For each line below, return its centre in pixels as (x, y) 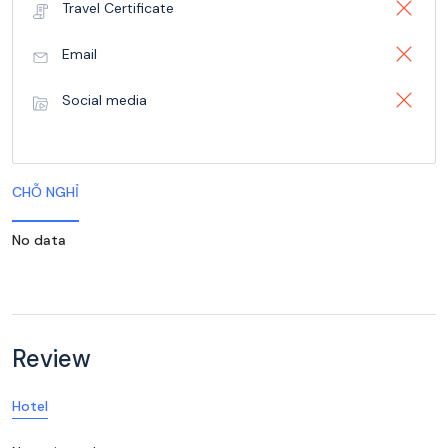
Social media (104, 100)
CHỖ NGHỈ (45, 192)
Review (51, 358)
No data (39, 240)
